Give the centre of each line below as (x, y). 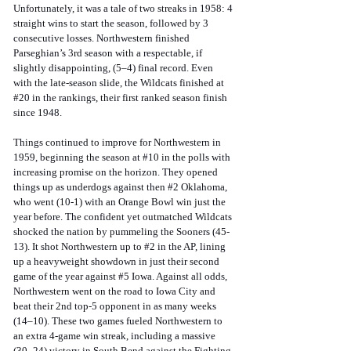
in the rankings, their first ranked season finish (130, 98)
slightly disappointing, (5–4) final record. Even (114, 68)
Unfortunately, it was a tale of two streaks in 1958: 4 (124, 9)
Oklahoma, (204, 187)
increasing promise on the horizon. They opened (117, 172)
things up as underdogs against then (90, 187)
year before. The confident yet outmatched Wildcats (124, 217)
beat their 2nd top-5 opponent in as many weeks (116, 306)
